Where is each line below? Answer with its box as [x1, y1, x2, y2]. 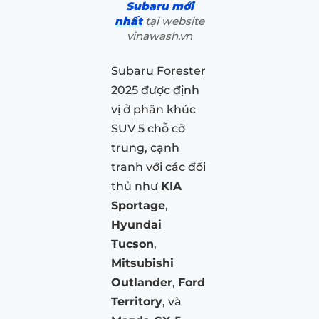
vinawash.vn [127, 29, 192, 43]
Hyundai [111, 218, 162, 232]
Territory [111, 295, 162, 309]
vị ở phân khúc [111, 103, 196, 117]
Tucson [111, 237, 154, 251]
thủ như [111, 179, 161, 194]
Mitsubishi [111, 256, 174, 271]
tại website [142, 14, 204, 28]
